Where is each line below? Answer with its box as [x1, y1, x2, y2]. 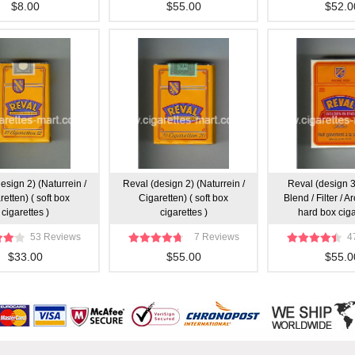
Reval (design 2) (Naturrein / [122, 178, 245, 189]
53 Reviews [29, 231, 81, 242]
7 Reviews [193, 231, 239, 242]
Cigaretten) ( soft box [139, 193, 228, 204]
